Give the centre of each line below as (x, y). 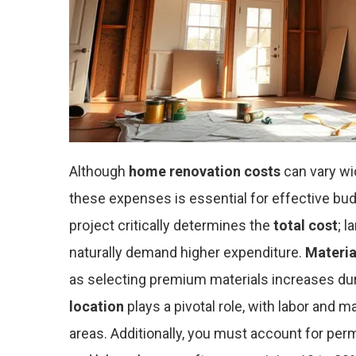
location (97, 306)
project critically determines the (171, 225)
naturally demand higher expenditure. (187, 252)
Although (99, 171)
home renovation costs (205, 171)
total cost (306, 225)
